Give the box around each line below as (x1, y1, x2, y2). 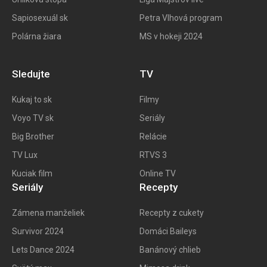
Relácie (139, 132, 167, 142)
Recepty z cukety (139, 208, 204, 218)
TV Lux (12, 150, 38, 160)
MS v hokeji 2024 (139, 32, 203, 42)
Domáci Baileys (139, 226, 197, 237)
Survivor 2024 (12, 226, 64, 237)
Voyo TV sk (12, 113, 54, 123)
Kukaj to (12, 95, 42, 105)
